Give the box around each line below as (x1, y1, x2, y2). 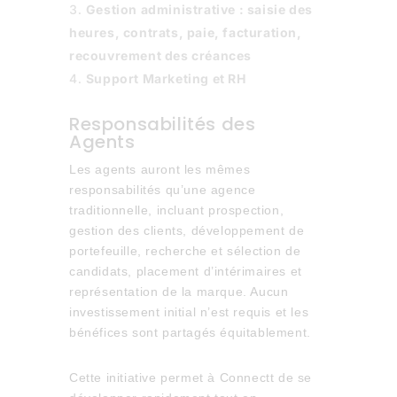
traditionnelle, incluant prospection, (68, 203, 284, 217)
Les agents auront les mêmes (68, 162, 251, 176)
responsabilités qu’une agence (68, 183, 256, 197)
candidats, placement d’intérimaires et (68, 264, 302, 278)
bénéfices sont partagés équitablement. (68, 325, 311, 339)
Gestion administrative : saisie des (85, 2, 313, 17)
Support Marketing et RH (85, 71, 246, 86)
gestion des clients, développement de (68, 223, 305, 237)
